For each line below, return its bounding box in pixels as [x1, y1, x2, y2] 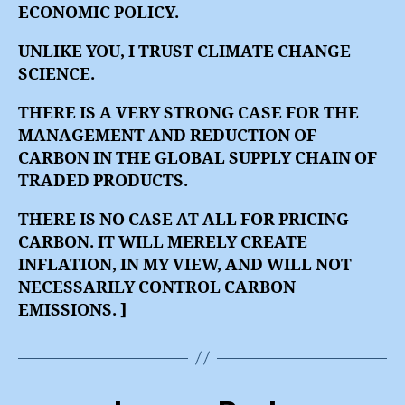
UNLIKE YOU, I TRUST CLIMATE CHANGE [18, 41, 351, 62]
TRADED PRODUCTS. [18, 170, 188, 192]
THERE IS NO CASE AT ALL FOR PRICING [18, 209, 349, 231]
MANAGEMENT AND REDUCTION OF [18, 125, 316, 146]
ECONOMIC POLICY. [18, 2, 179, 24]
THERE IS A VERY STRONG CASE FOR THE [18, 102, 359, 124]
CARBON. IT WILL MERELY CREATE [18, 231, 307, 253]
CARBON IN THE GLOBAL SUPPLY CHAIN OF [18, 147, 377, 169]
